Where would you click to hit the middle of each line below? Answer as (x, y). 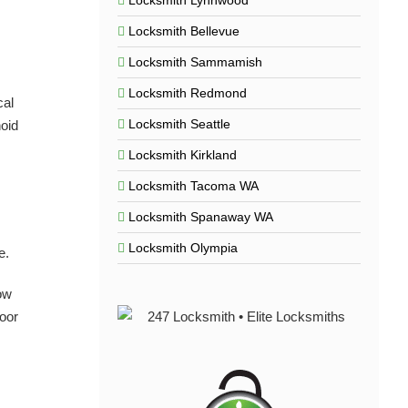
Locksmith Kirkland (182, 155)
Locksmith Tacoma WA (193, 186)
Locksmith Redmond (187, 93)
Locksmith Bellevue (184, 31)
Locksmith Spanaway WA (200, 217)
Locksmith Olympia (183, 248)
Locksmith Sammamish (195, 62)
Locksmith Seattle (179, 124)
